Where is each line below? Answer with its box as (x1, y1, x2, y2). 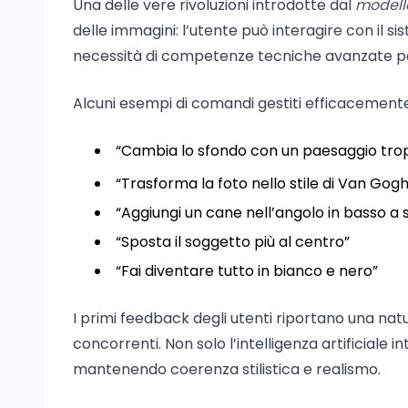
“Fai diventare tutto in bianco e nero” (116, 260, 378, 281)
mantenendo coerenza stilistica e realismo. (73, 359, 381, 380)
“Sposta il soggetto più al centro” (116, 231, 350, 252)
